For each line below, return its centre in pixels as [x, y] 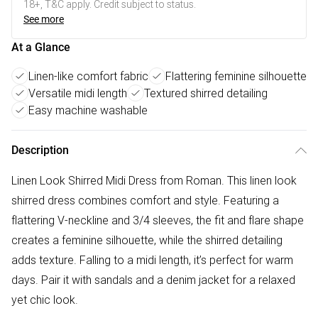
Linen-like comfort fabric [88, 76]
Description [40, 150]
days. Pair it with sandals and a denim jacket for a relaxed [153, 280]
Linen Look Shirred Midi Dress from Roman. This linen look [154, 180]
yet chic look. [45, 300]
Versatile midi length [78, 93]
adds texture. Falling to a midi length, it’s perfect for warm [152, 260]
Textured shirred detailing [206, 93]
